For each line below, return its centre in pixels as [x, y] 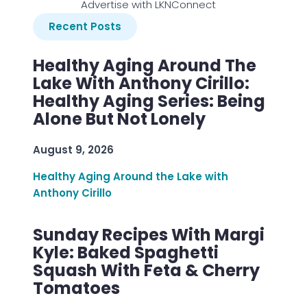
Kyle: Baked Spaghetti [126, 253]
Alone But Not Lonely [119, 119]
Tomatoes [76, 288]
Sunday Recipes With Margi [149, 235]
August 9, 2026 [73, 150]
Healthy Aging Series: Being [149, 101]
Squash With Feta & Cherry [146, 271]
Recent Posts [85, 27]
